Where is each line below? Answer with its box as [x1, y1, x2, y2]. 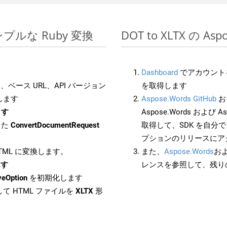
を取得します [141, 81, 187, 90]
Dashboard [141, 67, 178, 77]
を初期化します [27, 173, 83, 182]
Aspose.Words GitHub [141, 94, 216, 103]
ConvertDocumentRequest [11, 120, 99, 130]
